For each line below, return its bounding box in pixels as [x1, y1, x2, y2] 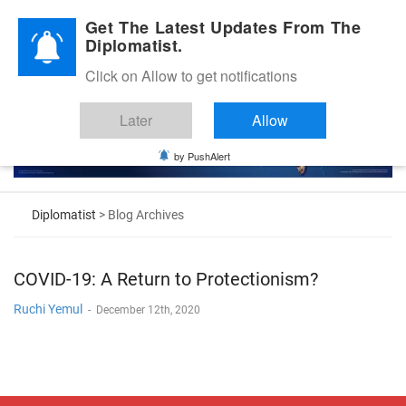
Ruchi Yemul [14, 301, 82, 316]
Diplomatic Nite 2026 [25, 15, 121, 27]
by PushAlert [174, 149, 230, 163]
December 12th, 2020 [96, 303, 200, 316]
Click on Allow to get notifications [85, 65, 297, 86]
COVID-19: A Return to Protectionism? [14, 267, 318, 290]
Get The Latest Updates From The [85, 15, 362, 39]
